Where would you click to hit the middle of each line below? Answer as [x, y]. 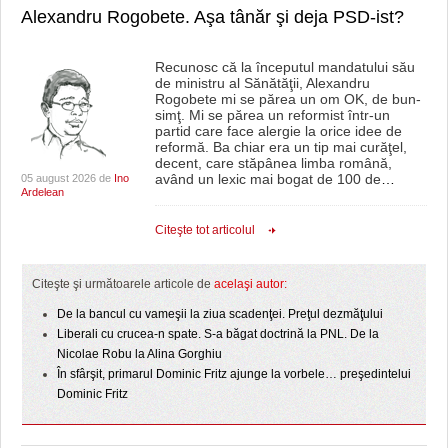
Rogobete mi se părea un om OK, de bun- [287, 98]
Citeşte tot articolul [204, 229]
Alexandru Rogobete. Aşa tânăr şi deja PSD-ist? [212, 16]
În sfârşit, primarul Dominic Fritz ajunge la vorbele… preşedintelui [234, 373]
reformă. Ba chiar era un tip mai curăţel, [280, 146]
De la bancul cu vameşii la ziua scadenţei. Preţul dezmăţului [220, 313]
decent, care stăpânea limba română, [273, 162]
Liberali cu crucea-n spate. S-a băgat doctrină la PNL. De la [218, 333]
